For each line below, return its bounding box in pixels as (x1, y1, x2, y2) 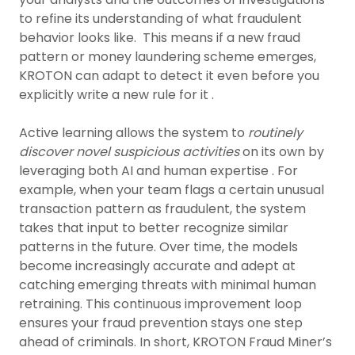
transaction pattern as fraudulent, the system (19, 200, 306, 218)
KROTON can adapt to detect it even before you (19, 67, 319, 85)
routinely (248, 124, 303, 142)
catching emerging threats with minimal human (19, 276, 316, 294)
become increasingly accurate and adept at (19, 257, 296, 275)
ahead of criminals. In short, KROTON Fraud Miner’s (19, 333, 332, 351)
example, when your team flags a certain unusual (19, 181, 324, 199)
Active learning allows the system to (19, 124, 248, 142)
